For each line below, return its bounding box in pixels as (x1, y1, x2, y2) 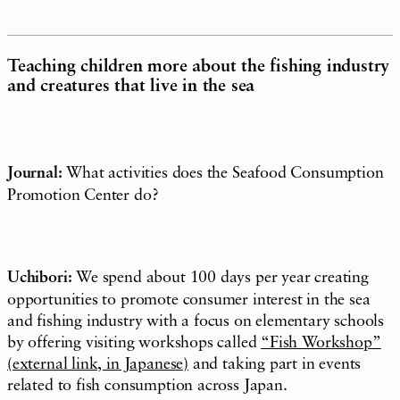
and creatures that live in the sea (7, 77, 255, 96)
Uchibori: (7, 269, 72, 287)
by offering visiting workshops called (7, 334, 262, 351)
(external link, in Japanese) (7, 355, 188, 372)
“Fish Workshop (261, 334, 372, 351)
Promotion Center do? (7, 187, 159, 204)
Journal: (7, 164, 67, 182)
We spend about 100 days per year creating (71, 269, 369, 286)
